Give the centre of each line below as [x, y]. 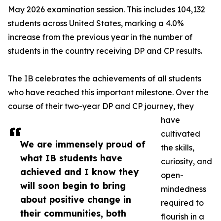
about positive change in [76, 199]
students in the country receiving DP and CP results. [105, 51]
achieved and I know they [79, 172]
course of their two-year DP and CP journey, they [101, 106]
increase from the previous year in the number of [100, 37]
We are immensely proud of [83, 144]
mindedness [184, 189]
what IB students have [71, 158]
